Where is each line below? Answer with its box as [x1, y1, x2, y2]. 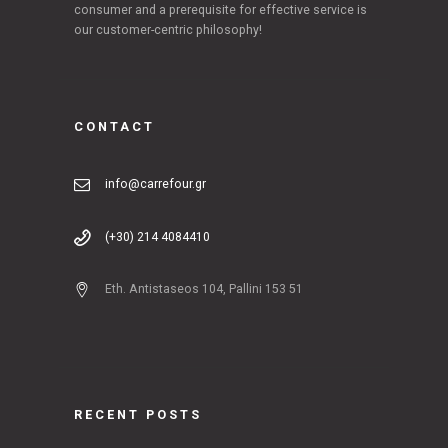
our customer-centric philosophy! [74, 23, 262, 38]
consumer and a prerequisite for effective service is [74, 3, 367, 18]
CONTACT [74, 119, 155, 135]
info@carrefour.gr [104, 176, 206, 191]
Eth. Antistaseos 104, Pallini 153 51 [104, 282, 303, 297]
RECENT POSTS [74, 407, 202, 423]
